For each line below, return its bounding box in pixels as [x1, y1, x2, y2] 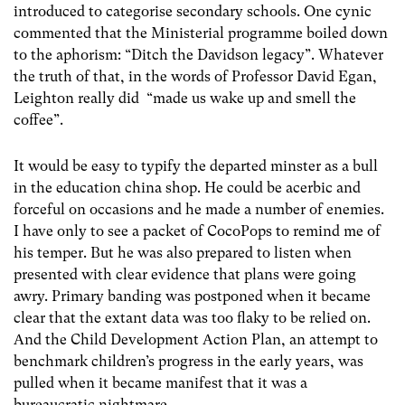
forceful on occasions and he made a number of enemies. [14, 201, 384, 219]
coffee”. [14, 111, 63, 129]
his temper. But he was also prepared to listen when [14, 244, 352, 262]
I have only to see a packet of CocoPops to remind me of [14, 222, 381, 240]
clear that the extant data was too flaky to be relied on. [14, 309, 371, 327]
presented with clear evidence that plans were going [14, 266, 356, 284]
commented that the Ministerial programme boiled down [14, 24, 388, 42]
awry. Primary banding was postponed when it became [14, 287, 371, 306]
